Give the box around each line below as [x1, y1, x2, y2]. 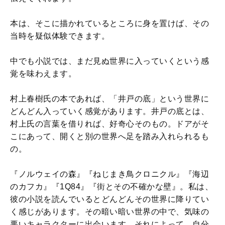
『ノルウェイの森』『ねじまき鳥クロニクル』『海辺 [10, 169, 209, 178]
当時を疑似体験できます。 [10, 31, 109, 40]
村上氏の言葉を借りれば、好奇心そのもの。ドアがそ [10, 119, 209, 128]
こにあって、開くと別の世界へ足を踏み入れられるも [10, 132, 209, 141]
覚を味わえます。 [10, 69, 76, 78]
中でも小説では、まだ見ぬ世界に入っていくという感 [10, 56, 209, 65]
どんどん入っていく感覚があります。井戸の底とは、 [10, 106, 209, 116]
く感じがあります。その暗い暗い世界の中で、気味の [10, 207, 209, 216]
